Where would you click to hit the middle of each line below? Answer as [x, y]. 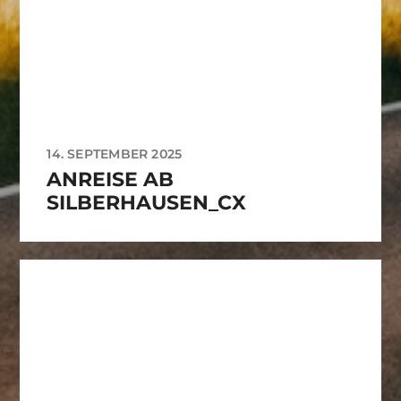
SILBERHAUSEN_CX [147, 203]
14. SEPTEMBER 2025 [115, 154]
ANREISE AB [111, 180]
